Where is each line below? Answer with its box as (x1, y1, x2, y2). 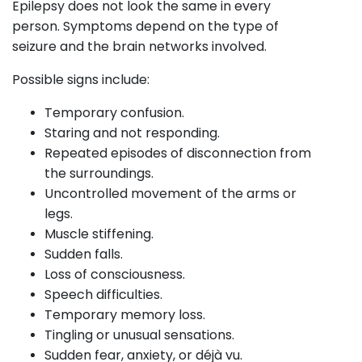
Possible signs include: (12, 69, 149, 89)
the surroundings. (44, 163, 154, 183)
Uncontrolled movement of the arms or (44, 183, 297, 203)
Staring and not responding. (44, 123, 220, 142)
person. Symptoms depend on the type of (12, 16, 279, 36)
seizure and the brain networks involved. (12, 36, 267, 56)
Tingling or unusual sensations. (44, 325, 234, 344)
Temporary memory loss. (44, 305, 205, 324)
